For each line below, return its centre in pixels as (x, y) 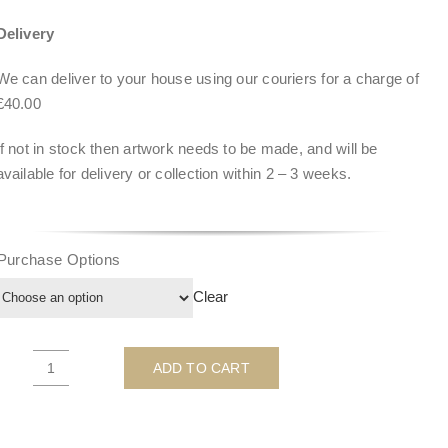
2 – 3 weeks (306, 173)
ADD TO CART (201, 367)
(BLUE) (74, 429)
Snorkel (75, 379)
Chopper (78, 404)
